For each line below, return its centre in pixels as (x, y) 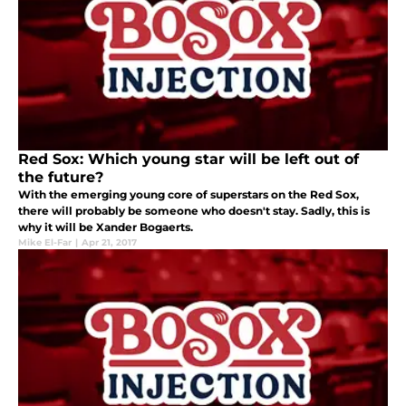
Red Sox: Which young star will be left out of (188, 159)
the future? (61, 178)
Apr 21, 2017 (109, 243)
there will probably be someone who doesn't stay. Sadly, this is (194, 211)
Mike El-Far (45, 243)
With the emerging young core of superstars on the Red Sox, (188, 195)
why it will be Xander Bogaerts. (106, 227)
